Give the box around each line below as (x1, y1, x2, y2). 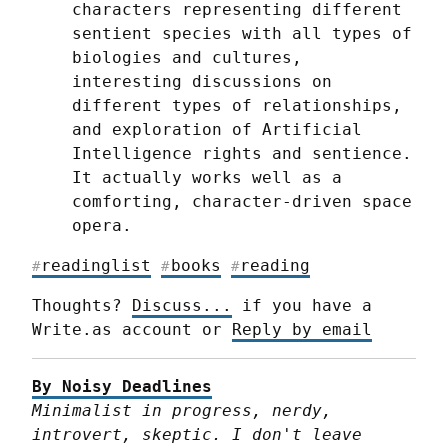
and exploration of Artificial (72, 120, 362, 140)
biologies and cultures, (72, 48, 302, 68)
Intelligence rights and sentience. (72, 144, 412, 164)
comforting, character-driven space (72, 192, 412, 212)
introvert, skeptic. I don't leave (32, 425, 362, 445)
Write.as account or (32, 320, 232, 340)
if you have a (232, 296, 372, 316)
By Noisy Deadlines (32, 377, 212, 397)
